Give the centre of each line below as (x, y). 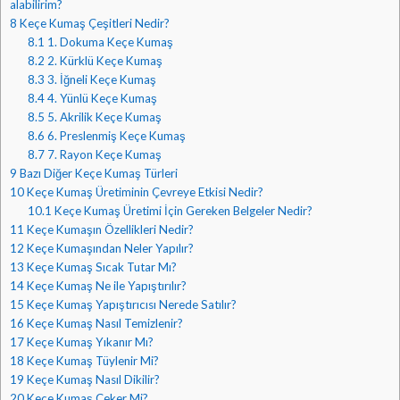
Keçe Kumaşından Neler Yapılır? (109, 248)
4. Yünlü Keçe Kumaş (100, 98)
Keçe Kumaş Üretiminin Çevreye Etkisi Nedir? (144, 192)
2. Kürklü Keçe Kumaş (103, 60)
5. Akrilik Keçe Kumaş (103, 117)
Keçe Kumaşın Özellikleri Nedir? (109, 229)
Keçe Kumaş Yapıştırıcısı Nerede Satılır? (130, 304)
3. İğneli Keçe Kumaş (100, 79)
